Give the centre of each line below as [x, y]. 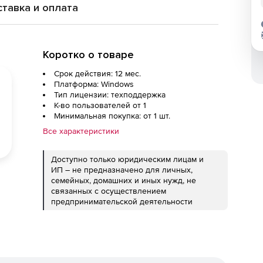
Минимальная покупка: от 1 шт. [112, 116]
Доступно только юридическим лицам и [127, 159]
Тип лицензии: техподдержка [110, 95]
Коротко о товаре [88, 55]
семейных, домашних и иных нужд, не [124, 180]
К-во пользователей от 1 [100, 105]
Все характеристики [81, 131]
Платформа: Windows [94, 84]
